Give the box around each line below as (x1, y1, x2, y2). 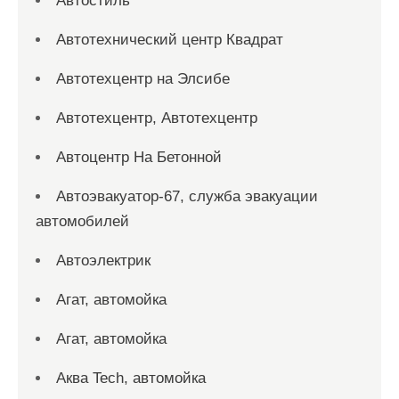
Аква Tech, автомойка (56, 370, 206, 387)
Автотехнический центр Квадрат (56, 31, 283, 48)
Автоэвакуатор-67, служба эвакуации (56, 188, 318, 205)
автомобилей (36, 213, 129, 230)
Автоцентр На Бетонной (56, 149, 222, 166)
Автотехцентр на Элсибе (56, 70, 230, 87)
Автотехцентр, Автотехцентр (56, 110, 257, 126)
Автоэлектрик (56, 252, 151, 269)
